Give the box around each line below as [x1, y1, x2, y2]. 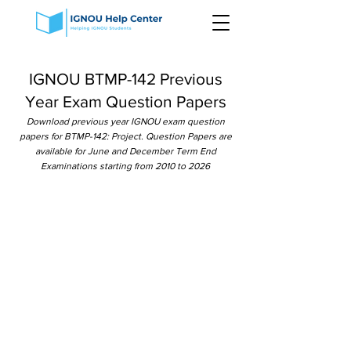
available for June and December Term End [34, 146, 216, 157]
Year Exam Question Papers [24, 92, 226, 110]
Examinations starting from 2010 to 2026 [41, 161, 210, 172]
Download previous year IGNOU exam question [26, 116, 225, 127]
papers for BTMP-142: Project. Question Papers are [19, 131, 232, 142]
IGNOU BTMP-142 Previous [28, 70, 223, 88]
